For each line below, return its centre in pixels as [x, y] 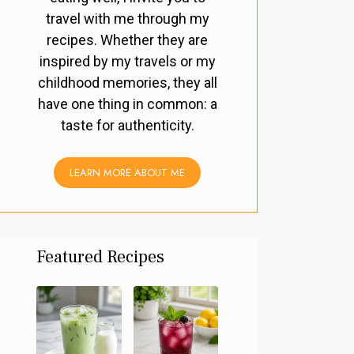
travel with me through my [127, 19]
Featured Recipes [100, 257]
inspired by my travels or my [127, 62]
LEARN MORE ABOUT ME [127, 173]
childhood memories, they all [127, 83]
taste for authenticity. [127, 126]
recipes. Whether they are [127, 40]
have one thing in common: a [127, 104]
